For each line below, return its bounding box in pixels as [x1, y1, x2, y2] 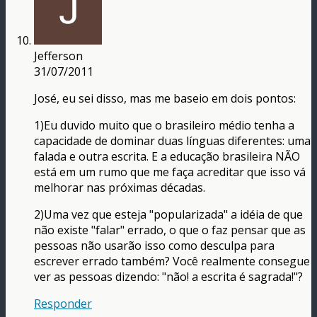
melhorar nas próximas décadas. [34, 180, 205, 196]
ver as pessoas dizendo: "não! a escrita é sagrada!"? [34, 269, 303, 285]
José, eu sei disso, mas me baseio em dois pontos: [34, 91, 296, 107]
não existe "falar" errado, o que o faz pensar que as [34, 222, 306, 238]
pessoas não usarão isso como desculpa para [34, 238, 275, 254]
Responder [34, 296, 92, 312]
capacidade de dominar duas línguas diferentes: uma [34, 133, 311, 149]
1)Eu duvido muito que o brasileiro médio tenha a [34, 117, 294, 134]
